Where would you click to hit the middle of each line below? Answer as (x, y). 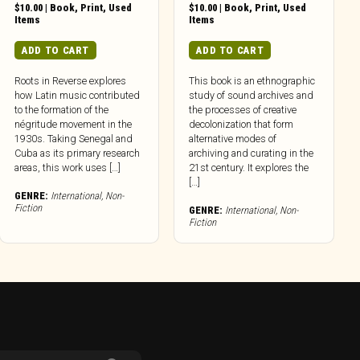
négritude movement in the (74, 124)
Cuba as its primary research (78, 153)
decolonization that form (241, 124)
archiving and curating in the (252, 153)
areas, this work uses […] (68, 167)
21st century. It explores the (249, 167)
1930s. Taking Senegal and (74, 138)
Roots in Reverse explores (71, 80)
